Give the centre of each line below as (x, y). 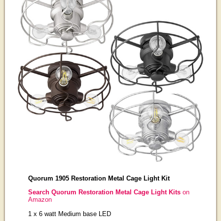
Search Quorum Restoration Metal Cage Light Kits (104, 192)
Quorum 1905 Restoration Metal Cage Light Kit (99, 179)
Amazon (40, 200)
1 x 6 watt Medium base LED (69, 214)
